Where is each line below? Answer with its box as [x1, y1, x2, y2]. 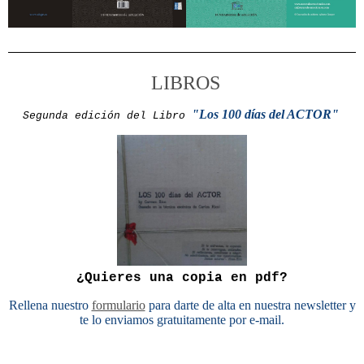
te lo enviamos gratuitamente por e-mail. [80, 312, 284, 327]
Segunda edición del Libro [22, 109, 192, 122]
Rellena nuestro [8, 297, 92, 312]
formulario [91, 297, 145, 312]
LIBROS [150, 71, 220, 93]
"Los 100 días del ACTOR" [191, 106, 339, 121]
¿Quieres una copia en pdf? [76, 270, 288, 285]
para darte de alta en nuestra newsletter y [145, 297, 356, 312]
